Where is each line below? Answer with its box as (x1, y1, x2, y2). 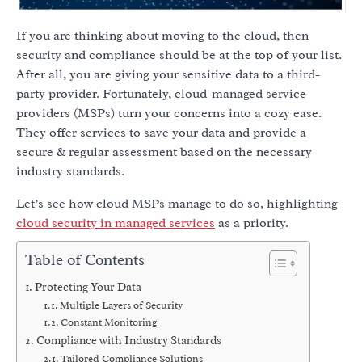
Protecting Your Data (34, 280, 144, 295)
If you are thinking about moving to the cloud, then (16, 27, 309, 44)
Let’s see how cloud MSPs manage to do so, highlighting (16, 196, 338, 213)
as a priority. (218, 215, 288, 232)
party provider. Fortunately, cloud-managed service (16, 86, 306, 103)
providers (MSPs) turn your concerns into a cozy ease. (16, 105, 322, 122)
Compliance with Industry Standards (36, 333, 224, 348)
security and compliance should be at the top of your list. (16, 47, 342, 64)
